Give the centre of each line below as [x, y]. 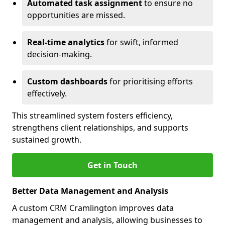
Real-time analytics [66, 42]
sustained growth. [47, 140]
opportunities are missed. [76, 15]
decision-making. [60, 54]
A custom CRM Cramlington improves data [93, 208]
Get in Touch [113, 165]
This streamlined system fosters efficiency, [92, 116]
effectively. [47, 93]
